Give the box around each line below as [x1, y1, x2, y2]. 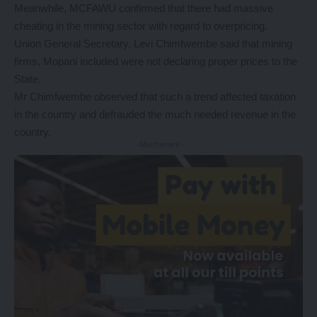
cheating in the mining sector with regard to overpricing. [14, 20, 267, 32]
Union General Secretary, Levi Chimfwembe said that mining [14, 38, 292, 50]
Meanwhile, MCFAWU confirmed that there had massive [14, 2, 273, 14]
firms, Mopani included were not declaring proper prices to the [14, 55, 297, 67]
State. [14, 73, 41, 85]
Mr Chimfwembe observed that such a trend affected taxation [14, 91, 296, 103]
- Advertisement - [134, 140, 183, 149]
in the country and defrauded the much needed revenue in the [14, 108, 296, 120]
